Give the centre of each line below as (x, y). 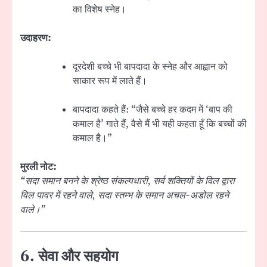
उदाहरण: (36, 38)
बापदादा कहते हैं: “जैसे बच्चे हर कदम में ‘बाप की (153, 109)
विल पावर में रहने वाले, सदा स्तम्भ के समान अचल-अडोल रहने (125, 196)
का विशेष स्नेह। (100, 9)
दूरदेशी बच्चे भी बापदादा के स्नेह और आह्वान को (150, 66)
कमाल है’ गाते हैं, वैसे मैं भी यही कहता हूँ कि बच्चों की (160, 124)
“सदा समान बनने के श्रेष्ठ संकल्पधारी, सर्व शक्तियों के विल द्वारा (128, 181)
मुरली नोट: (38, 167)
